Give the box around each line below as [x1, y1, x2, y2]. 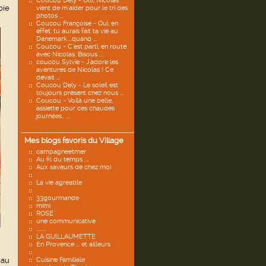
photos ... [36, 12, 63, 20]
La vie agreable [36, 179, 82, 186]
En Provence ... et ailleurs [36, 240, 110, 248]
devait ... [36, 74, 60, 81]
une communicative [36, 217, 96, 225]
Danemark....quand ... [36, 35, 97, 43]
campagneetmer [36, 148, 86, 156]
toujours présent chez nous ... [36, 89, 123, 97]
